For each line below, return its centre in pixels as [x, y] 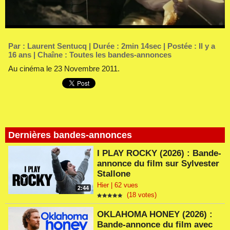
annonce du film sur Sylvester [158, 163]
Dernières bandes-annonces [70, 135]
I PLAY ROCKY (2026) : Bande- [159, 153]
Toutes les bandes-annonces [120, 55]
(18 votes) [140, 195]
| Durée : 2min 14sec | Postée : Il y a [151, 46]
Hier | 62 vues [118, 185]
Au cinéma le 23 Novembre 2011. [64, 69]
